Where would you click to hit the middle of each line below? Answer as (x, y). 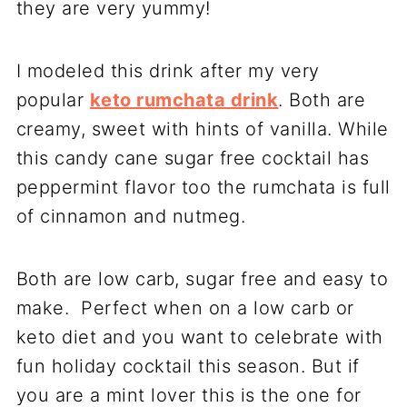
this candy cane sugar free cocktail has (193, 158)
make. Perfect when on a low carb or (185, 308)
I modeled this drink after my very (168, 71)
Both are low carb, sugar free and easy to (202, 279)
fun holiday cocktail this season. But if (188, 366)
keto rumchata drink (184, 100)
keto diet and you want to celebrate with (199, 337)
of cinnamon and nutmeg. (131, 216)
